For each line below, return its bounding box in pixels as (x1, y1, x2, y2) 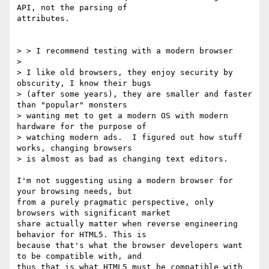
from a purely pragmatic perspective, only (17, 198, 214, 207)
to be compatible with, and (17, 252, 147, 261)
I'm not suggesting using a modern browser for (17, 176, 233, 186)
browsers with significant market (17, 208, 175, 218)
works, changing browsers (17, 144, 137, 153)
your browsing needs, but (17, 187, 137, 196)
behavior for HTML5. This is (17, 230, 151, 240)
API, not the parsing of (17, 3, 132, 13)
